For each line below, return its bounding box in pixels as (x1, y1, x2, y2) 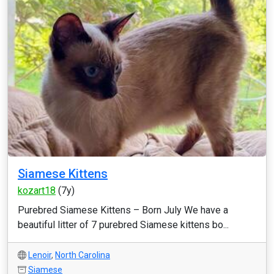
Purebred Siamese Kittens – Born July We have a (18, 204, 228, 216)
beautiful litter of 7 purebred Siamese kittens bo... (18, 219, 229, 231)
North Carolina (55, 250, 110, 260)
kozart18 (18, 185, 56, 196)
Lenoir (28, 250, 51, 260)
